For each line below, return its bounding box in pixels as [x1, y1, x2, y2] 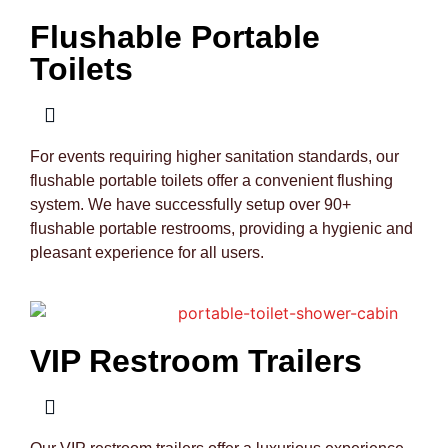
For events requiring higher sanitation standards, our [30, 147, 399, 165]
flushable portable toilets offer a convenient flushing [30, 171, 393, 189]
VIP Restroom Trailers [30, 342, 362, 379]
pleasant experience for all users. [30, 243, 264, 261]
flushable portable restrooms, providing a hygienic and [30, 219, 413, 237]
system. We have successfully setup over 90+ [30, 195, 351, 213]
